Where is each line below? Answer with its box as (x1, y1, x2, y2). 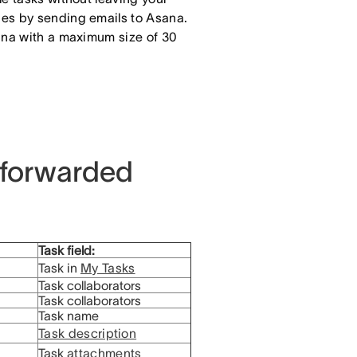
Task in (38, 261, 80, 275)
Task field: (38, 243, 95, 257)
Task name (38, 308, 99, 323)
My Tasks (80, 261, 135, 275)
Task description (38, 326, 137, 340)
